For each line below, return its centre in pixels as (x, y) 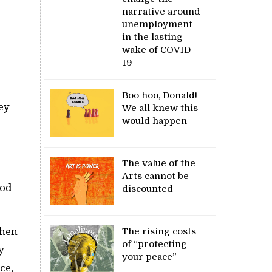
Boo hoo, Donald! (160, 95)
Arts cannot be (156, 176)
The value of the (159, 163)
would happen (155, 121)
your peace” (151, 257)
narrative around (161, 11)
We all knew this (160, 108)
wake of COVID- (158, 49)
